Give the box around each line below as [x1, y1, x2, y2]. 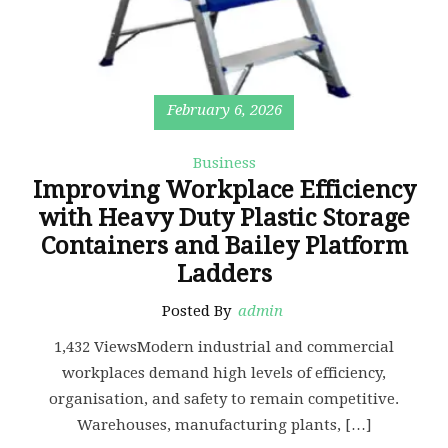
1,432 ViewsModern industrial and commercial [54, 338, 394, 357]
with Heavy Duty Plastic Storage [38, 204, 410, 233]
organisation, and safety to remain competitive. [49, 390, 399, 409]
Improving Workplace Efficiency [32, 176, 416, 205]
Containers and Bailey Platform [40, 232, 408, 261]
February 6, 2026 [166, 101, 282, 120]
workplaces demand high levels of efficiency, [62, 364, 386, 383]
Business [192, 154, 256, 173]
